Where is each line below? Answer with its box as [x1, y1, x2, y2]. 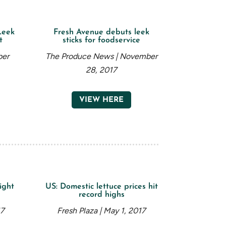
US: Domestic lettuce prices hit [45, 182, 158, 191]
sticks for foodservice [63, 36, 141, 44]
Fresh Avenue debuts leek [53, 28, 150, 36]
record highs [78, 190, 125, 199]
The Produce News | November [45, 51, 158, 61]
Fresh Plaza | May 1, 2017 [57, 205, 146, 215]
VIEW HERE [79, 96, 124, 104]
